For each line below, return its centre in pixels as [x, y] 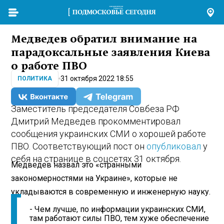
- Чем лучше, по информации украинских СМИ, [118, 209]
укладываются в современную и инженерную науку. [111, 191]
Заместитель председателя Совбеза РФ [95, 109]
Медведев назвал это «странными [76, 164]
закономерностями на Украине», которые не [94, 178]
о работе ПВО [49, 66]
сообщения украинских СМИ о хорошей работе [109, 134]
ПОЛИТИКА [35, 79]
